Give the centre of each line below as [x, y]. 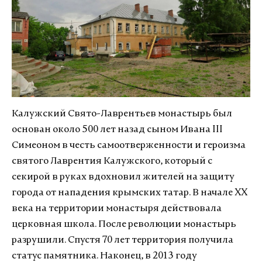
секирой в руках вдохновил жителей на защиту [123, 177]
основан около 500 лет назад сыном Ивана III [117, 130]
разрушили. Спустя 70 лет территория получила [123, 240]
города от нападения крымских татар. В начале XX [130, 193]
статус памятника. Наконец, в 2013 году [104, 256]
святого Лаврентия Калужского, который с [112, 161]
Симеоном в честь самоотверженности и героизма [129, 145]
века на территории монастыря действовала [117, 208]
